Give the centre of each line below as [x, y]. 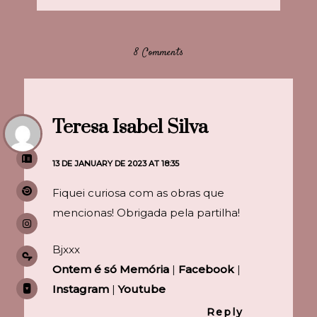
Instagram [80, 289]
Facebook [206, 270]
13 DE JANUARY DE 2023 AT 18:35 [115, 164]
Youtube [142, 289]
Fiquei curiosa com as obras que [138, 193]
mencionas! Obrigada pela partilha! [146, 213]
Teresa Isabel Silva [130, 128]
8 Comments [158, 53]
